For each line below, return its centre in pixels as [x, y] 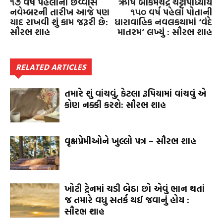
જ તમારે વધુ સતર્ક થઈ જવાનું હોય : [127, 200]
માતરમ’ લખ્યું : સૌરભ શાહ [165, 32]
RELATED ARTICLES [51, 67]
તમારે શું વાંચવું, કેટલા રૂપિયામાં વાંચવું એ [135, 94]
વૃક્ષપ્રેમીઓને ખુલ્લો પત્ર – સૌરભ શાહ [130, 141]
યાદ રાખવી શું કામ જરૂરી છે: [59, 22]
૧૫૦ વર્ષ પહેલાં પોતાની [171, 12]
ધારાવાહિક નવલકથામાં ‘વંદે [163, 22]
